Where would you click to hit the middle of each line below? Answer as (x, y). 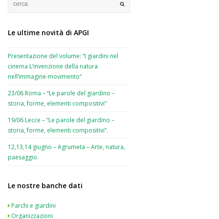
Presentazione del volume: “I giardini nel (63, 56)
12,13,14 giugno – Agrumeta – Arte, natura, (66, 147)
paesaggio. (23, 157)
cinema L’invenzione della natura (53, 66)
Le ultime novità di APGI (48, 33)
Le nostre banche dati (45, 186)
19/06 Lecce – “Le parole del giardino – (61, 120)
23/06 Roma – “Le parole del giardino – (61, 93)
